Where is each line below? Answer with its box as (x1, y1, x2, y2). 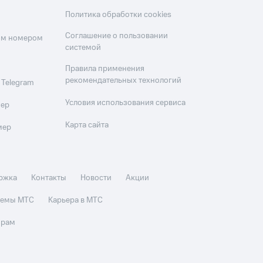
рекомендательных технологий (65, 75, 182, 86)
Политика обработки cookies (65, 9, 172, 21)
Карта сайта (65, 119, 109, 131)
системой (65, 42, 102, 53)
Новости (80, 172, 112, 184)
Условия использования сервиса (65, 97, 186, 109)
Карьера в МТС (48, 194, 103, 206)
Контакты (31, 172, 67, 184)
